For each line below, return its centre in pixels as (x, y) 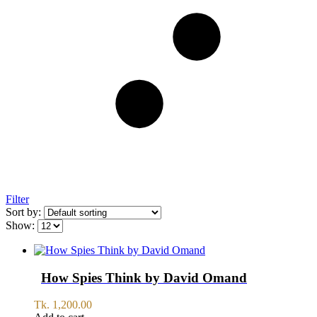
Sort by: (25, 212)
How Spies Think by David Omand (144, 277)
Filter (17, 199)
